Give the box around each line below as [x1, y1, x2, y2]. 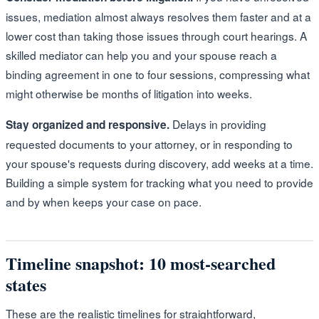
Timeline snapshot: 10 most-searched [6, 250, 276, 276]
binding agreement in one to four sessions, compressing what [6, 66, 310, 82]
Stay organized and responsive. [6, 116, 169, 132]
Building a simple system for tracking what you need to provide [6, 174, 313, 190]
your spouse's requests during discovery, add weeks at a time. [6, 155, 313, 171]
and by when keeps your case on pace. [6, 193, 202, 209]
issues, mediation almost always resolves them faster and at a [6, 8, 311, 24]
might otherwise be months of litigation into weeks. [6, 85, 252, 101]
